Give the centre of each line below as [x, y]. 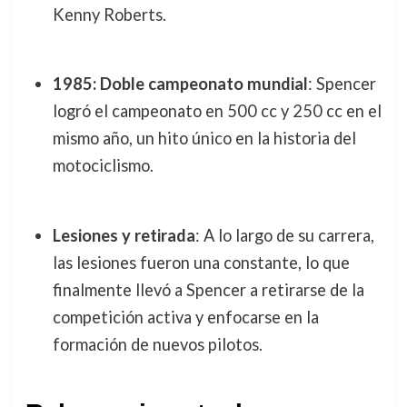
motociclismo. [103, 166]
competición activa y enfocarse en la [185, 317]
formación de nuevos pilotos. [157, 344]
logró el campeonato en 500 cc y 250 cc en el [217, 111]
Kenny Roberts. [109, 15]
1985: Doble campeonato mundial [180, 84]
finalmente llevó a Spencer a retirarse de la [208, 289]
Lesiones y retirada [124, 235]
